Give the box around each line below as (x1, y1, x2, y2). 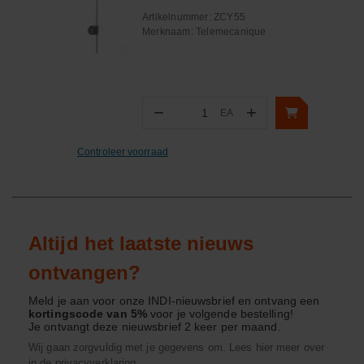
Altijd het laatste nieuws (28, 232, 254, 254)
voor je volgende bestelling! (146, 307, 293, 320)
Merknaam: (142, 26, 196, 37)
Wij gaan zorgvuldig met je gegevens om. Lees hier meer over (28, 341, 324, 353)
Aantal (175, 114, 204, 126)
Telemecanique (196, 26, 266, 37)
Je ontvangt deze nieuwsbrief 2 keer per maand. (28, 320, 281, 333)
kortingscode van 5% (28, 307, 147, 320)
